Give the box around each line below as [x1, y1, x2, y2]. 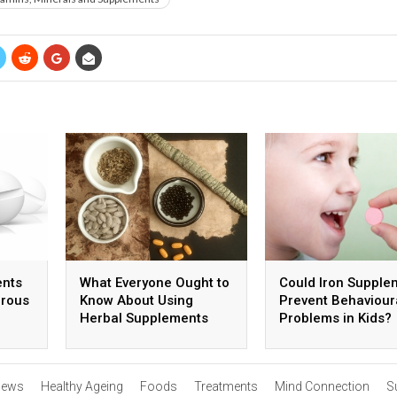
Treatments [193, 379, 258, 394]
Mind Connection [274, 379, 370, 394]
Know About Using [80, 292, 193, 308]
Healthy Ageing [40, 379, 123, 394]
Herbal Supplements [80, 309, 208, 326]
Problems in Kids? [279, 309, 392, 326]
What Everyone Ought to [80, 274, 230, 291]
